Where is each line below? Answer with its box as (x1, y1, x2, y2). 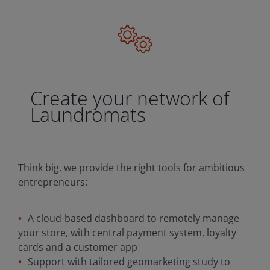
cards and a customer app (17, 240, 137, 254)
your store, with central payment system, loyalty (17, 225, 236, 239)
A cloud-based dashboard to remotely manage (27, 211, 239, 225)
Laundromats (30, 100, 146, 127)
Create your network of (30, 84, 230, 111)
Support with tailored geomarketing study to (27, 254, 230, 268)
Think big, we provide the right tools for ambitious (17, 160, 245, 174)
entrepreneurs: (17, 175, 87, 189)
